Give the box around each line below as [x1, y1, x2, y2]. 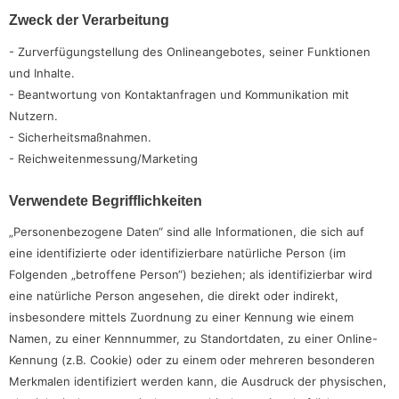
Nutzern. [9, 108, 58, 123]
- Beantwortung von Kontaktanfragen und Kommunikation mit [9, 86, 349, 102]
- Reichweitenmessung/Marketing [9, 151, 198, 166]
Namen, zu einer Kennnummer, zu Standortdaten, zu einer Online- [9, 331, 378, 346]
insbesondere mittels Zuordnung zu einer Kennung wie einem [9, 310, 354, 325]
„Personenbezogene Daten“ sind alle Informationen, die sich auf [9, 224, 364, 240]
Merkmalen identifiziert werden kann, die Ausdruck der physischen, [9, 374, 387, 389]
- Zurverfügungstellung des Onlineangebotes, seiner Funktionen [9, 44, 370, 59]
